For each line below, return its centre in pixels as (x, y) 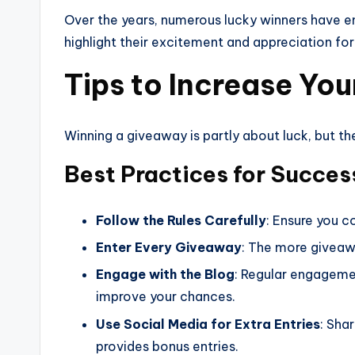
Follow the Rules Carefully (181, 220)
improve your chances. (166, 297)
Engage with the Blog (165, 275)
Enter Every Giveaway (169, 248)
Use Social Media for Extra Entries (208, 324)
